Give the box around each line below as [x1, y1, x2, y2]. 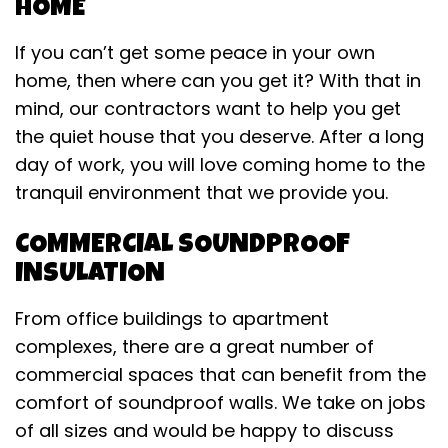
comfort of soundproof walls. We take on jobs [15, 389, 426, 415]
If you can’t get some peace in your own [15, 39, 375, 65]
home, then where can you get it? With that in [15, 67, 421, 93]
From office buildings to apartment [15, 305, 329, 331]
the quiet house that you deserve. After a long [15, 123, 424, 149]
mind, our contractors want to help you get [15, 95, 401, 121]
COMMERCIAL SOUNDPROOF [15, 232, 350, 260]
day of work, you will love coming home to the [15, 151, 425, 177]
